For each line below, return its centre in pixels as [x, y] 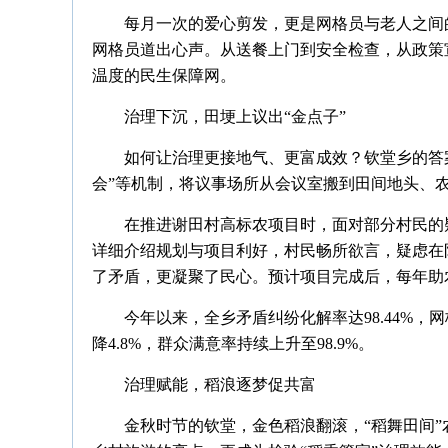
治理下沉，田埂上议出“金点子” [235, 116]
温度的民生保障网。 [164, 75]
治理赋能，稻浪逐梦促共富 [220, 384]
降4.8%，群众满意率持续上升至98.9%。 [233, 343]
